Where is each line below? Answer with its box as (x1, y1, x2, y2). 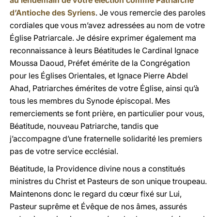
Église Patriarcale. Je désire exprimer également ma (10, 33, 196, 43)
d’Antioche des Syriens (10, 8, 95, 17)
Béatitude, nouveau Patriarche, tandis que (10, 121, 158, 131)
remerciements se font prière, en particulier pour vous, (10, 108, 204, 118)
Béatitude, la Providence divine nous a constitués (10, 164, 185, 173)
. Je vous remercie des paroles (95, 8, 205, 17)
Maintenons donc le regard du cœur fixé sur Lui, (10, 189, 182, 199)
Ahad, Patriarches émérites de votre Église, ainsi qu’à (10, 83, 199, 93)
